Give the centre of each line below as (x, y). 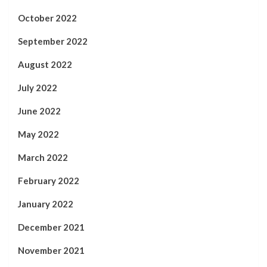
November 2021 (51, 250)
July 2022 (38, 87)
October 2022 (47, 18)
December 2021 (51, 227)
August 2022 (45, 64)
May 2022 (38, 134)
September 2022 (53, 41)
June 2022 (39, 111)
